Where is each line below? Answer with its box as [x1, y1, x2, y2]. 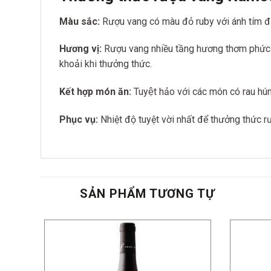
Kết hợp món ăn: [59, 86, 131, 98]
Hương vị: [59, 43, 102, 55]
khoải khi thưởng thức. [59, 58, 152, 70]
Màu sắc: [59, 15, 100, 27]
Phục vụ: [59, 113, 98, 125]
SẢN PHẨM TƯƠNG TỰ [80, 186, 215, 201]
